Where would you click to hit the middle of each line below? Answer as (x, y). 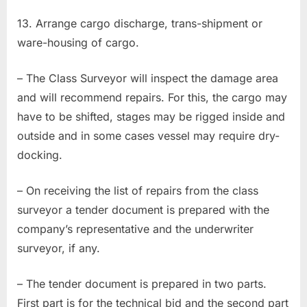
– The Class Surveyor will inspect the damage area (148, 78)
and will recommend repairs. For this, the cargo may (152, 97)
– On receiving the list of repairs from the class (138, 190)
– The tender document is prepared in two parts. (142, 283)
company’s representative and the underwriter (135, 229)
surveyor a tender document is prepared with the (143, 209)
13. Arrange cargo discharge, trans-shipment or (140, 23)
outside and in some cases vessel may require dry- (148, 135)
